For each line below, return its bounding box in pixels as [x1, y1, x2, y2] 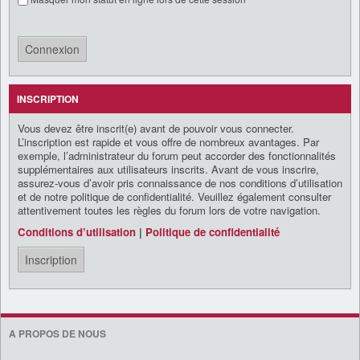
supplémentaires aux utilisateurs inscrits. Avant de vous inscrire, [18, 161, 319, 177]
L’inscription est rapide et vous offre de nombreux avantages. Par [18, 133, 319, 149]
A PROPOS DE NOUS [9, 325, 106, 341]
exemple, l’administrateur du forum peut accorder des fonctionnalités [18, 147, 336, 163]
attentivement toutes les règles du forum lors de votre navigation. [18, 202, 321, 218]
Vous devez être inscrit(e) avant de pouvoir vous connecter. [18, 120, 294, 136]
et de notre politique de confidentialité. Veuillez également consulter [18, 188, 331, 204]
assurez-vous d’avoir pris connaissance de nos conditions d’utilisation [18, 174, 342, 190]
